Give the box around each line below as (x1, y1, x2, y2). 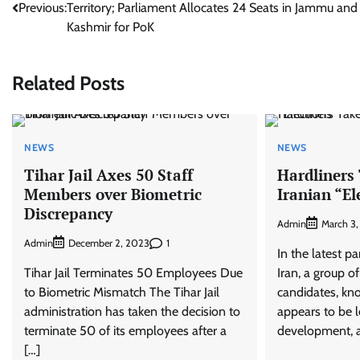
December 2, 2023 (68, 237, 149, 250)
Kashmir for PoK (67, 19, 154, 35)
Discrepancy (24, 202, 112, 223)
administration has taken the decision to (24, 304, 240, 320)
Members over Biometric (24, 183, 202, 204)
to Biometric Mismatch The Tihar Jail (24, 284, 219, 301)
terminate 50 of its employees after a (24, 323, 227, 339)
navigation (11, 10, 98, 33)
